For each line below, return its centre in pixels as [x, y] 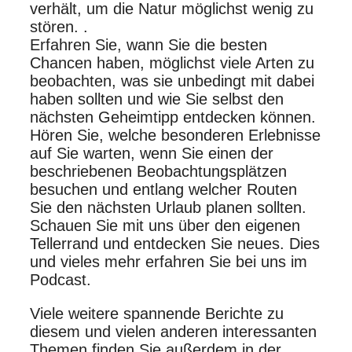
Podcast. [60, 279]
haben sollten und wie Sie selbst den [157, 99]
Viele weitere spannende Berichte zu [157, 313]
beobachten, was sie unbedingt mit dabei [172, 81]
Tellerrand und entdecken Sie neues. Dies [175, 243]
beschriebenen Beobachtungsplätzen [158, 171]
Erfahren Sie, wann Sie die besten [148, 44]
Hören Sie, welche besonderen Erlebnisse [175, 135]
